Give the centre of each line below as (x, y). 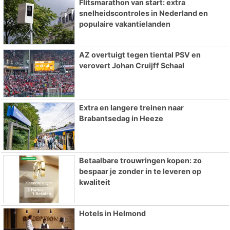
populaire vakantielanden (124, 24)
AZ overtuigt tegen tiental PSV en (140, 55)
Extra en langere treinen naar (131, 108)
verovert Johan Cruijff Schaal (131, 66)
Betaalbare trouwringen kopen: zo (140, 161)
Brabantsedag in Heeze (121, 119)
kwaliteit (94, 182)
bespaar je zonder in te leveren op (140, 171)
